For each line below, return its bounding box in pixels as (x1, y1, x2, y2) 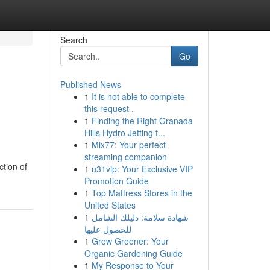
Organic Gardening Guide (84, 247, 183, 259)
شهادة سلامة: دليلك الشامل (91, 211, 189, 223)
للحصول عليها (84, 223, 131, 235)
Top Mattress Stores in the (91, 187, 192, 199)
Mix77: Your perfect (91, 139, 166, 151)
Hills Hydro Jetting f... (84, 127, 165, 139)
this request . (84, 102, 134, 115)
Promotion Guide (84, 175, 149, 187)
